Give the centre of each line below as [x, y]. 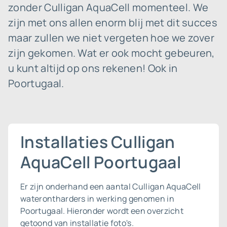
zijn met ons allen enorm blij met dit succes [113, 23]
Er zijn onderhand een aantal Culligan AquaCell [111, 186]
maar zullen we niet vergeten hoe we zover [111, 38]
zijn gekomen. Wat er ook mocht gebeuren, [111, 53]
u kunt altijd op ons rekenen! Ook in [93, 68]
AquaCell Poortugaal [101, 162]
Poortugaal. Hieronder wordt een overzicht [102, 211]
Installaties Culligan [98, 142]
